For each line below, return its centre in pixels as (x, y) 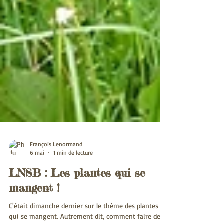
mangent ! (34, 208)
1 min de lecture (73, 173)
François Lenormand (56, 164)
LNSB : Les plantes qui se (77, 193)
